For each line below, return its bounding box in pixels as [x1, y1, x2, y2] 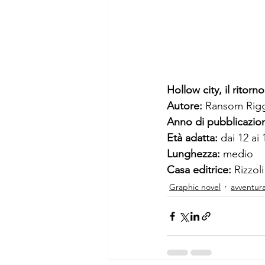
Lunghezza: [167, 147, 223, 161]
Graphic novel [169, 181, 221, 192]
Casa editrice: [167, 163, 234, 177]
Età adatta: [167, 131, 221, 145]
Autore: [167, 99, 205, 113]
